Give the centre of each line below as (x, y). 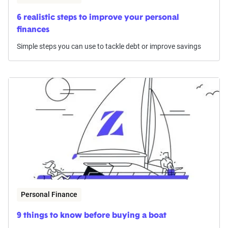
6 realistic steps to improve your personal (98, 18)
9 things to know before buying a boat (92, 216)
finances (33, 30)
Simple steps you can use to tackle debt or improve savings (109, 47)
